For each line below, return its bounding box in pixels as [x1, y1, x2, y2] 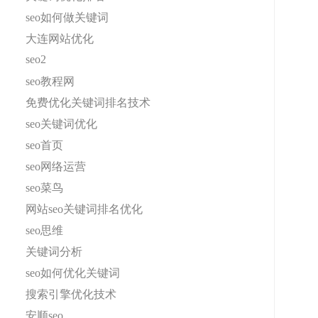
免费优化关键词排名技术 [26, 97, 150, 109]
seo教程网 [26, 75, 75, 87]
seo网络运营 [26, 160, 86, 172]
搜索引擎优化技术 [26, 288, 116, 300]
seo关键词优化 [26, 118, 97, 130]
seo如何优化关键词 [26, 267, 120, 279]
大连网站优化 [26, 33, 94, 45]
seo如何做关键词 [26, 11, 109, 23]
